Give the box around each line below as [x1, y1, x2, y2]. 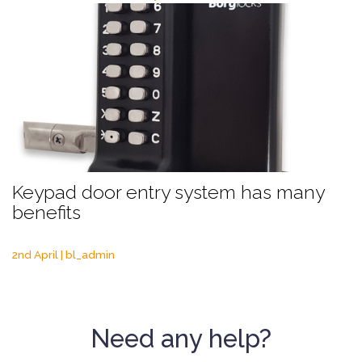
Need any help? [90, 324, 271, 353]
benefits [12, 201, 81, 223]
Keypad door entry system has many [12, 181, 324, 203]
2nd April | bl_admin [12, 248, 115, 261]
